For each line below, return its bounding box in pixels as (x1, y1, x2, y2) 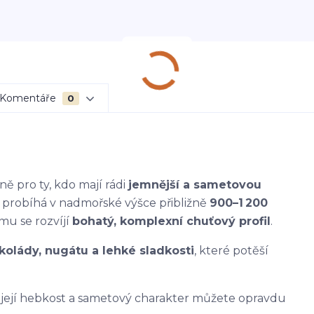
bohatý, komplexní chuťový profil (72, 214, 271, 228)
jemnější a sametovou (128, 178, 261, 191)
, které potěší (194, 244, 268, 257)
